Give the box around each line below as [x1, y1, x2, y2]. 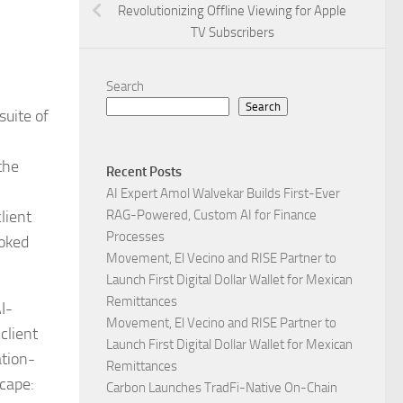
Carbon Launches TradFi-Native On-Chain [106, 380, 337, 397]
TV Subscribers [190, 24, 274, 41]
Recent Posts [106, 164, 182, 181]
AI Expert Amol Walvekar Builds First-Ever [106, 185, 340, 202]
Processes [106, 228, 165, 246]
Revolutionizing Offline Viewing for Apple [118, 3, 346, 20]
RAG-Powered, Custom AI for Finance [106, 207, 317, 224]
